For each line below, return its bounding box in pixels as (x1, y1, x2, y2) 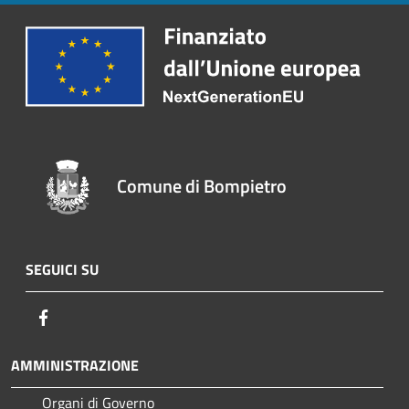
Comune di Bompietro (117, 172, 288, 201)
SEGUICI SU (26, 258, 99, 281)
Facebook (54, 306, 110, 329)
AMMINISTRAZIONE (11, 354, 139, 377)
